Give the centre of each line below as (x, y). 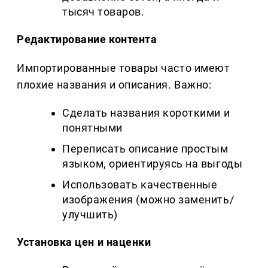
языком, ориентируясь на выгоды (153, 164)
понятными (92, 128)
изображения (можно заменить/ (148, 200)
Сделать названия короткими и (146, 113)
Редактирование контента (87, 39)
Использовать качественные (140, 185)
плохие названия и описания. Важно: (114, 85)
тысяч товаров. (103, 12)
